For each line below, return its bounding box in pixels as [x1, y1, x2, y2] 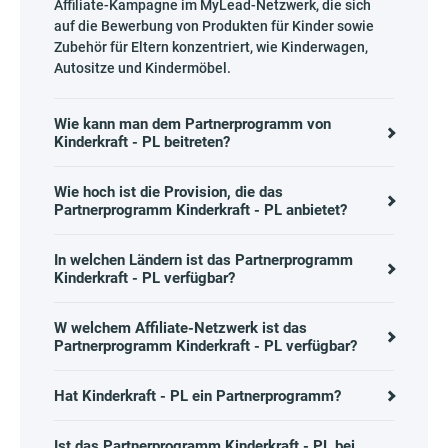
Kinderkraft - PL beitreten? [54, 133, 230, 151]
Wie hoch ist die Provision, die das [54, 183, 283, 201]
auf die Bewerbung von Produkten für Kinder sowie [54, 18, 374, 34]
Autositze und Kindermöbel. [54, 60, 231, 76]
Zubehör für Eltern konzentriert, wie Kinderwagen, [54, 39, 368, 55]
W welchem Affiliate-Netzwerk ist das [54, 319, 307, 337]
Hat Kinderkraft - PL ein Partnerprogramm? [54, 387, 341, 405]
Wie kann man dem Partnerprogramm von [54, 115, 331, 133]
